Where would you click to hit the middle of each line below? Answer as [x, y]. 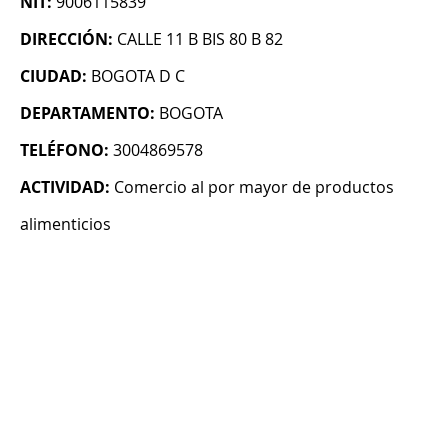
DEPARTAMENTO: [87, 113]
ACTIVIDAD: [65, 187]
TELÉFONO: [64, 150]
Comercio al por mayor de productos [254, 187]
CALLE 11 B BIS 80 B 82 [200, 39]
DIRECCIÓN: [66, 39]
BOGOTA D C [138, 76]
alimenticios [65, 224]
